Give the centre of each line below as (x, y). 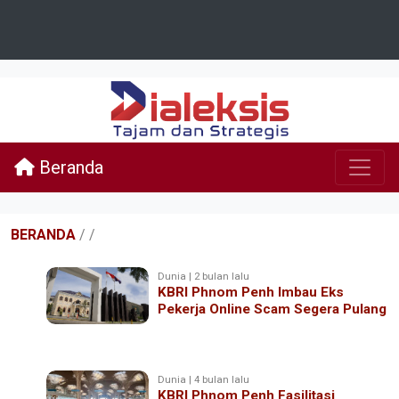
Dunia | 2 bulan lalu (204, 276)
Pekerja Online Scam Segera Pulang (273, 309)
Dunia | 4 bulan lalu (204, 379)
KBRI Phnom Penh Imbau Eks (251, 292)
